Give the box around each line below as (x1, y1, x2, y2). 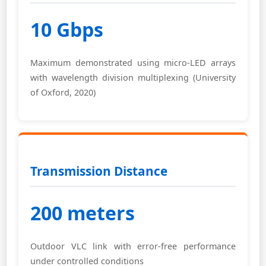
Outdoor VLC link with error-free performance (30, 240, 236, 252)
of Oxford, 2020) (30, 87, 96, 98)
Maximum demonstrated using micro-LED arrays (30, 57, 236, 68)
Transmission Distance (30, 163, 167, 179)
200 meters (30, 200, 135, 226)
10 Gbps (30, 17, 103, 42)
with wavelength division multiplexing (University (30, 72, 236, 83)
